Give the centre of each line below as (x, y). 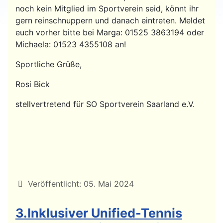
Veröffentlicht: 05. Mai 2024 (81, 183)
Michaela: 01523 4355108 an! (71, 44)
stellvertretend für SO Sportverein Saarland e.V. (105, 104)
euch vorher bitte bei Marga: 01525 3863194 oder (110, 32)
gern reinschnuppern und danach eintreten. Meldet (110, 20)
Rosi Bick (33, 84)
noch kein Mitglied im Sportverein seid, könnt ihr (107, 8)
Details (28, 183)
